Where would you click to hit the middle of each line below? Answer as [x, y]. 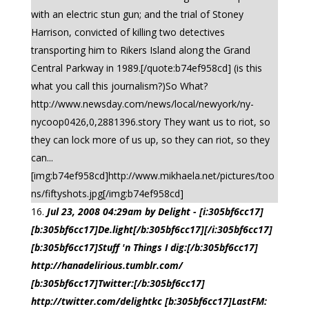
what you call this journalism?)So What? [119, 86]
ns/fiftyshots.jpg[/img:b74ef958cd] [107, 193]
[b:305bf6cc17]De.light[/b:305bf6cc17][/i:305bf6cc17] [151, 229]
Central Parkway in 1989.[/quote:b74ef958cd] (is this [146, 68]
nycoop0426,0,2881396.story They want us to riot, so [150, 122]
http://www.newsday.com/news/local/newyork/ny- [142, 104]
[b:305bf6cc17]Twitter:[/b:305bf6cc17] [118, 283]
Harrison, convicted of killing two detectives [128, 32]
